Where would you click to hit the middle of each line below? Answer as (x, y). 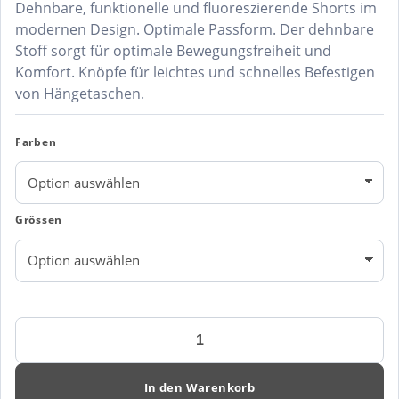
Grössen (39, 220)
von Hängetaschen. (80, 94)
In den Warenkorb (199, 387)
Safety (35, 345)
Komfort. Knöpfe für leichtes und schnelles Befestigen (195, 73)
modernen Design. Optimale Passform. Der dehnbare (195, 30)
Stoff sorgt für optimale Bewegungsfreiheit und (173, 51)
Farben (36, 142)
